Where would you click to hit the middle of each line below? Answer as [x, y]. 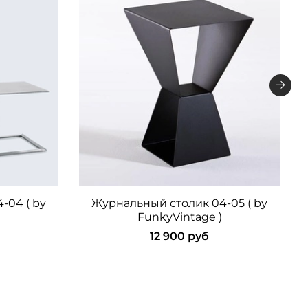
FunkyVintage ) [179, 217]
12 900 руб [180, 236]
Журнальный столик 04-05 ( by [180, 203]
